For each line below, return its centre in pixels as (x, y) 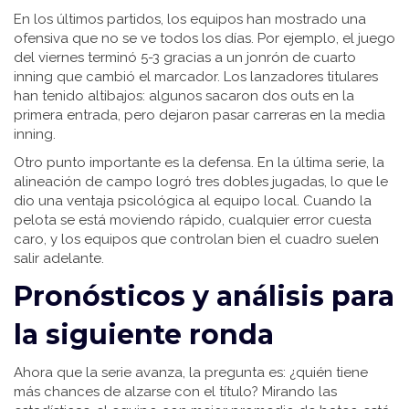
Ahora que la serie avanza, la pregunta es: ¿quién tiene (191, 372)
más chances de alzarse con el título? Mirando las (175, 392)
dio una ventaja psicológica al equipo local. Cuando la (193, 201)
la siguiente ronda (144, 335)
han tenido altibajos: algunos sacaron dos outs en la (184, 96)
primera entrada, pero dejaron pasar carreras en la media (199, 115)
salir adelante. (59, 258)
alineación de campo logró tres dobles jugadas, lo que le (201, 182)
